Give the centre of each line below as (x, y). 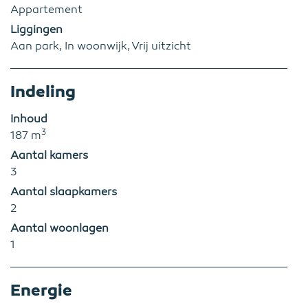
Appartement (46, 10)
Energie (41, 290)
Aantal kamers (49, 155)
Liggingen (36, 30)
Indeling (43, 91)
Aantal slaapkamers (64, 192)
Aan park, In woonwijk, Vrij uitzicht (101, 46)
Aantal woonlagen (59, 228)
